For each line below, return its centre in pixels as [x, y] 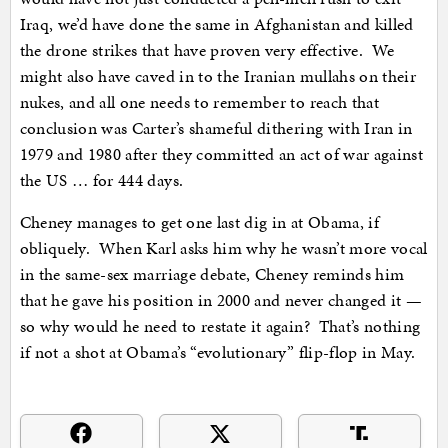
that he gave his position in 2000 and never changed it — [221, 300]
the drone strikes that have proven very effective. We [207, 50]
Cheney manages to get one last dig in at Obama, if [199, 222]
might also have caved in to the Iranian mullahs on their [218, 76]
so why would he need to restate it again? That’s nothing [220, 326]
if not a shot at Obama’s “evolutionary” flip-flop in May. [217, 352]
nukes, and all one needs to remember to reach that [199, 102]
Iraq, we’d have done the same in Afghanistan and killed [216, 24]
